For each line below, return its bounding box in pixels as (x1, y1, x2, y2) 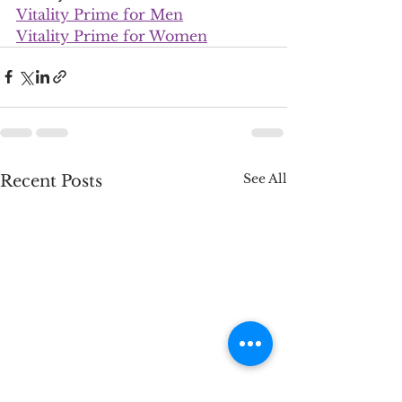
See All (243, 170, 287, 187)
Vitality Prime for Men (16, 4, 183, 23)
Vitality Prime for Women (16, 26, 207, 45)
